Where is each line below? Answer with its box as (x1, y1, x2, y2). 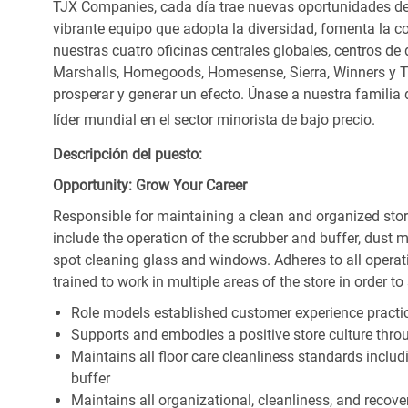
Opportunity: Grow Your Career (53, 177, 247, 195)
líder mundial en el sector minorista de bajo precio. (53, 111, 375, 129)
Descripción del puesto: (53, 146, 202, 164)
